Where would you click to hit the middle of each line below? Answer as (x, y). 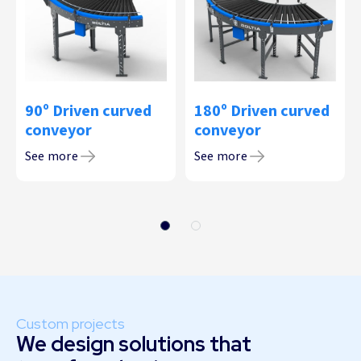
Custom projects (71, 323)
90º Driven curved (88, 111)
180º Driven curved (262, 111)
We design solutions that (134, 344)
